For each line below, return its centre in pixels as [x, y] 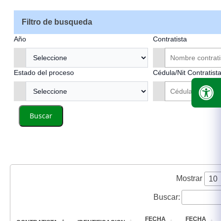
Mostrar [190, 178]
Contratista [170, 39]
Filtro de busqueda [57, 22]
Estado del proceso [44, 72]
